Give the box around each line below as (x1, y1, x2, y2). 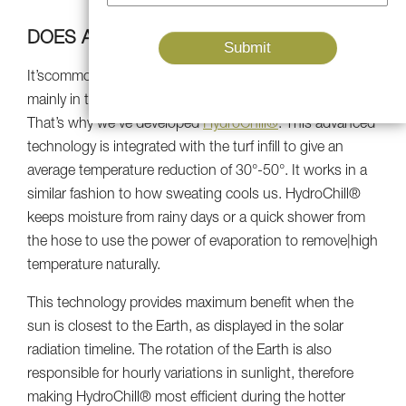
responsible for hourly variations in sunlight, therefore (27, 367, 353, 382)
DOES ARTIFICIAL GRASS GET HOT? (27, 30, 328, 49)
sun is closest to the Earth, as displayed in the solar (27, 320, 343, 335)
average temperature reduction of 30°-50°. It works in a (27, 164, 367, 179)
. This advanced (278, 117, 375, 132)
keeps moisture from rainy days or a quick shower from (27, 211, 365, 227)
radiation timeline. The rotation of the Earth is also (27, 343, 332, 359)
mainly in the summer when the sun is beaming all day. (27, 93, 362, 109)
